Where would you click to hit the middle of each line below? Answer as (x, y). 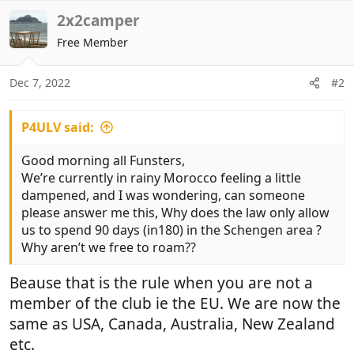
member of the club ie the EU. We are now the (175, 303)
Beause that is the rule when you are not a (161, 282)
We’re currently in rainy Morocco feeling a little (161, 178)
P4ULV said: (58, 127)
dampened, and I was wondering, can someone (163, 195)
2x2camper (98, 20)
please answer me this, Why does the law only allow (175, 213)
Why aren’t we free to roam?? (109, 247)
